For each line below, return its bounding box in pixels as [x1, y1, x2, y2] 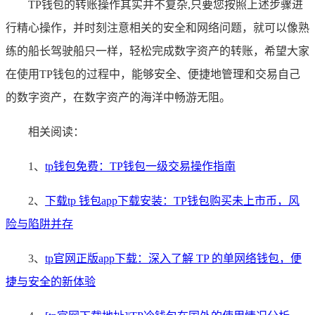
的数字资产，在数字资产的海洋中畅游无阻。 [6, 91, 231, 104]
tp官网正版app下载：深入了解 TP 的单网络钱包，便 [45, 252, 302, 265]
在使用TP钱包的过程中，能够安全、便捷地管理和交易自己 [6, 68, 300, 81]
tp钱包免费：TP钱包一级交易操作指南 [45, 160, 236, 173]
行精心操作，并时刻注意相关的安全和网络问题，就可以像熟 [6, 22, 309, 34]
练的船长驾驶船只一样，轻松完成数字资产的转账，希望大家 [6, 45, 309, 58]
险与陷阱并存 [6, 218, 73, 231]
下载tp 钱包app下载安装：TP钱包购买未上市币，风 [45, 195, 300, 207]
